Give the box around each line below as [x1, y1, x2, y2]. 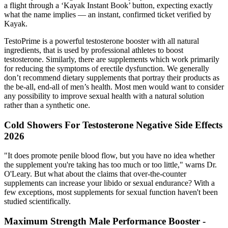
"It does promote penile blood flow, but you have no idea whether [4, 151, 215, 160]
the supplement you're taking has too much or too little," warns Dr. [4, 160, 217, 169]
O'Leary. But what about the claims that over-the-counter [4, 169, 186, 179]
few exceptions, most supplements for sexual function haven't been [4, 188, 218, 197]
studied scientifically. [4, 197, 71, 206]
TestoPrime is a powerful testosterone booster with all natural [4, 36, 199, 45]
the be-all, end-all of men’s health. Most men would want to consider [4, 82, 224, 91]
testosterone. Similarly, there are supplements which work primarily [4, 54, 219, 64]
